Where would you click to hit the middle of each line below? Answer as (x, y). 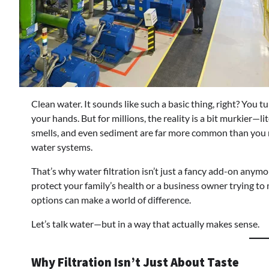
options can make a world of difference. (111, 200)
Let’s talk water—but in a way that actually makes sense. (145, 224)
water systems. (62, 147)
